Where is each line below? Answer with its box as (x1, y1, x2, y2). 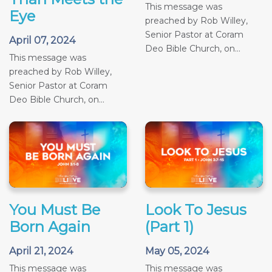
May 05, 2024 (145, 245, 209, 257)
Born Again (9, 217, 90, 236)
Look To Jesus (145, 200, 246, 219)
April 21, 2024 (9, 245, 73, 257)
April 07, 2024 (9, 34, 75, 46)
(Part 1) (145, 217, 194, 236)
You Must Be (9, 200, 100, 219)
